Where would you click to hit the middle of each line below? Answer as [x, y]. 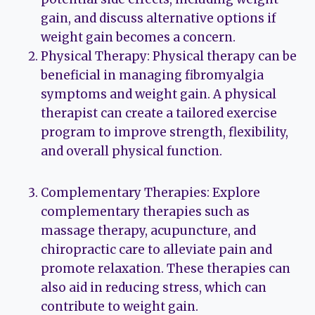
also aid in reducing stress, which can [154, 288]
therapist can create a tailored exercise [159, 114]
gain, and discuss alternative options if [159, 19]
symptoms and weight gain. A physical [159, 95]
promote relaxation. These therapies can [166, 269]
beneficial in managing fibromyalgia [152, 76]
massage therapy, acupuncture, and [148, 231]
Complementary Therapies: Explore [150, 193]
